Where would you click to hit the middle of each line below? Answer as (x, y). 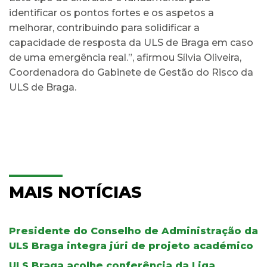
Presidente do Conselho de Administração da (133, 231)
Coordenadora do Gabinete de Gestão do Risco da (131, 72)
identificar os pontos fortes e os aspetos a (111, 13)
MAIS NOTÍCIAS (75, 192)
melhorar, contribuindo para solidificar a (104, 27)
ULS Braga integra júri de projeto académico (131, 246)
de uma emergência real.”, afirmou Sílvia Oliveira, (125, 57)
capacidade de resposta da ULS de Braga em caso (131, 42)
